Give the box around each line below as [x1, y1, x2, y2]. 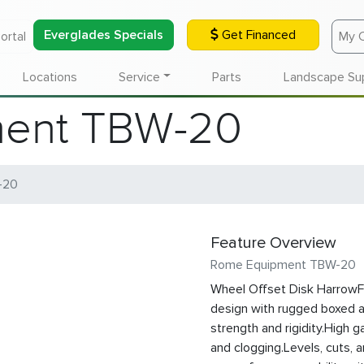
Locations [22, 68, 77, 85]
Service [118, 68, 160, 85]
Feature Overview [210, 233, 336, 253]
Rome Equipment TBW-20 [210, 257, 356, 273]
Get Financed [219, 27, 296, 43]
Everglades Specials [44, 27, 163, 43]
